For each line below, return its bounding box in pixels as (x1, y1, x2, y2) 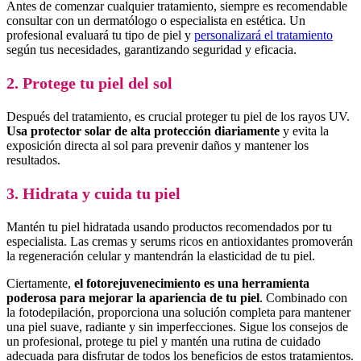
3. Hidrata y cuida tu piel (6, 184, 180, 202)
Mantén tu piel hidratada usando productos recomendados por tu (6, 219, 332, 234)
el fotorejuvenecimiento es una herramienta (74, 276, 309, 290)
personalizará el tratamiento (194, 27, 333, 42)
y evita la (280, 123, 329, 138)
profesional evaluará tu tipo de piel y (6, 27, 194, 42)
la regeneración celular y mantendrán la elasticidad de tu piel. (6, 248, 315, 263)
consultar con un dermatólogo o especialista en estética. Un (6, 13, 305, 27)
